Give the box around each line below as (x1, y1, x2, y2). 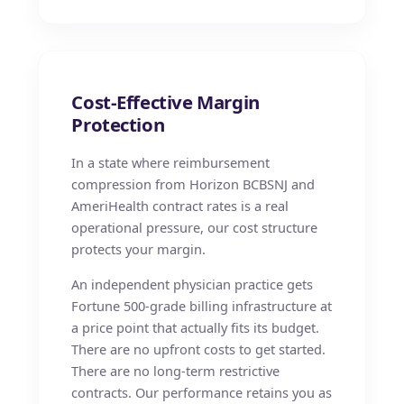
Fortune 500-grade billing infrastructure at (71, 296, 333, 315)
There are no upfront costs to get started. (71, 339, 326, 358)
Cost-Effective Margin (71, 88, 260, 115)
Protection (71, 111, 165, 137)
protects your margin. (71, 240, 207, 259)
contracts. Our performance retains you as (71, 382, 333, 401)
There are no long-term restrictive (71, 361, 280, 380)
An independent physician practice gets (71, 274, 314, 293)
